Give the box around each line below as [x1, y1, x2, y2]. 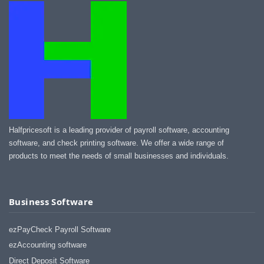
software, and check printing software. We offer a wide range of [9, 138, 224, 147]
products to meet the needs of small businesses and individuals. [9, 151, 229, 160]
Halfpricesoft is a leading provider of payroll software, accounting [9, 125, 229, 134]
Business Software [9, 195, 94, 207]
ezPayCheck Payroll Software [9, 225, 111, 234]
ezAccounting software [9, 240, 87, 250]
